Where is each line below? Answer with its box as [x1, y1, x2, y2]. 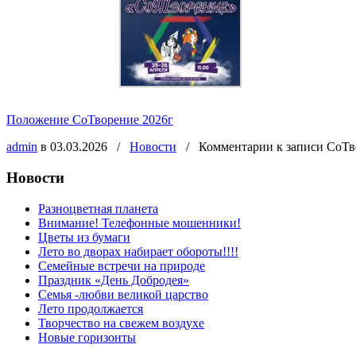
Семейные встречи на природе [38, 258, 205, 273]
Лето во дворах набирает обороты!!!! [38, 244, 238, 258]
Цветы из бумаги [38, 230, 130, 244]
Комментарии [199, 140, 273, 154]
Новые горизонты [38, 330, 136, 344]
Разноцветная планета [38, 201, 158, 215]
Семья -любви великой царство [38, 287, 208, 301]
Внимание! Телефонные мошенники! [38, 215, 241, 230]
